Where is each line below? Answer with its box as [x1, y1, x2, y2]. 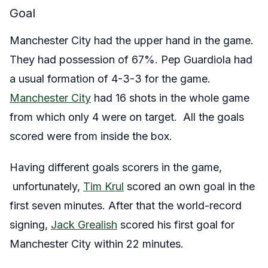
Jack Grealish [51, 218, 117, 231]
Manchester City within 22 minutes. [10, 237, 184, 250]
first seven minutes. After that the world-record [10, 199, 242, 212]
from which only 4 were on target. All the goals [10, 111, 244, 123]
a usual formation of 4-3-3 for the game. [10, 72, 211, 85]
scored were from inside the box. [10, 130, 172, 142]
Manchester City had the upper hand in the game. [10, 34, 254, 47]
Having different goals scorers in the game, [10, 161, 222, 173]
